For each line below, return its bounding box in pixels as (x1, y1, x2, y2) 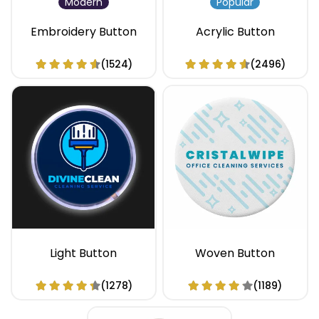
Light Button (50, 245, 117, 262)
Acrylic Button (195, 23, 275, 41)
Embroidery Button (30, 23, 137, 41)
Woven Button (195, 245, 275, 262)
